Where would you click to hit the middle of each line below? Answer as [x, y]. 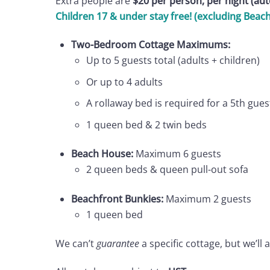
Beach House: [102, 154]
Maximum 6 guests [177, 154]
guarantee [118, 244]
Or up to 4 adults [125, 82]
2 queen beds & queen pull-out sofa [168, 170]
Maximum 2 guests [207, 199]
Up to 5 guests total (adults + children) [173, 61]
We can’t [76, 244]
